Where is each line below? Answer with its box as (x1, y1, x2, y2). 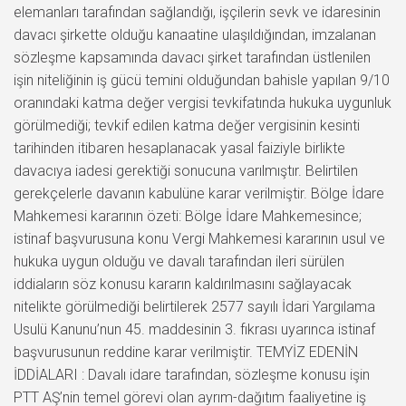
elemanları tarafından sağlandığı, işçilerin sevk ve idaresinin (14, 3, 381, 21)
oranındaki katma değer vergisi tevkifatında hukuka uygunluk (14, 93, 391, 111)
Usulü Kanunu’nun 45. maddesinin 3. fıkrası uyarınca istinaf (14, 320, 375, 338)
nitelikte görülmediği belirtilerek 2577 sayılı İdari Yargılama (14, 297, 375, 315)
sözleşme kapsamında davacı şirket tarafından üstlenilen (14, 48, 371, 66)
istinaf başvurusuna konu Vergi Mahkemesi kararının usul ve (14, 229, 385, 247)
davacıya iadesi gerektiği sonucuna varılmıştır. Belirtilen (14, 161, 358, 179)
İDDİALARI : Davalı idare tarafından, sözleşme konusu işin (14, 365, 370, 383)
